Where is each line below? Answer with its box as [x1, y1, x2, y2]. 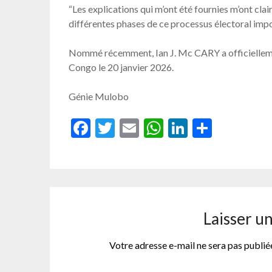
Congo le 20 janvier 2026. [69, 61, 174, 73]
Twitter [115, 116, 178, 140]
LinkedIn [188, 116, 260, 140]
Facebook [90, 116, 171, 140]
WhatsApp [163, 116, 254, 140]
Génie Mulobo [69, 90, 129, 103]
